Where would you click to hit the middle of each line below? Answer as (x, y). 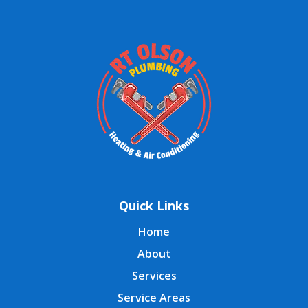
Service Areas (154, 298)
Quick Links (154, 206)
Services (154, 276)
